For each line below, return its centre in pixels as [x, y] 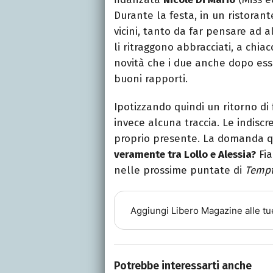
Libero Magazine [207, 210]
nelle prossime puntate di [179, 171]
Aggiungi [151, 210]
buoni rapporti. [151, 79]
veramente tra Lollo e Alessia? [185, 155]
